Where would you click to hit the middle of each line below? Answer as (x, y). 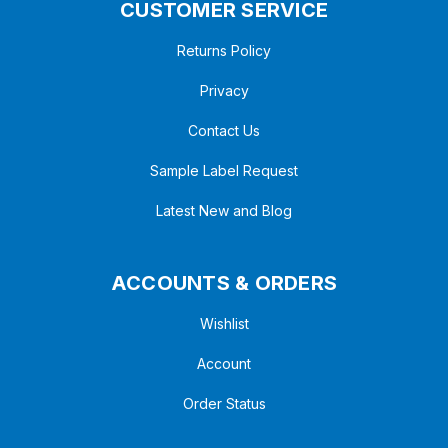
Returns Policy (224, 51)
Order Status (224, 404)
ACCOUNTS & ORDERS (224, 283)
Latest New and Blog (224, 211)
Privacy (224, 91)
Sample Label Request (224, 171)
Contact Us (224, 131)
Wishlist (224, 324)
